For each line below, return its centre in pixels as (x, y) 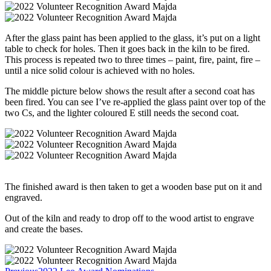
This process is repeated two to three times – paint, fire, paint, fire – (132, 59)
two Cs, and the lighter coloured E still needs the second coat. (122, 113)
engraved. (24, 197)
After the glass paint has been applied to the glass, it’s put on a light (132, 38)
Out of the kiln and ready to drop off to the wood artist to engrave (129, 218)
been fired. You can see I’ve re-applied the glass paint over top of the (135, 102)
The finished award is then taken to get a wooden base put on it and (133, 186)
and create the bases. (44, 229)
